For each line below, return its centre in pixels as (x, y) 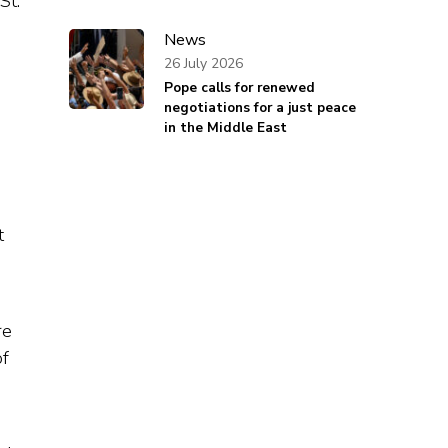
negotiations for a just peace (259, 108)
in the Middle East (225, 128)
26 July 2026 (203, 63)
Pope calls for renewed (239, 88)
